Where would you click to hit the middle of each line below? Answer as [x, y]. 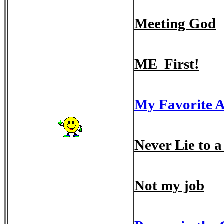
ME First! [167, 64]
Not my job [169, 185]
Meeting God [175, 23]
